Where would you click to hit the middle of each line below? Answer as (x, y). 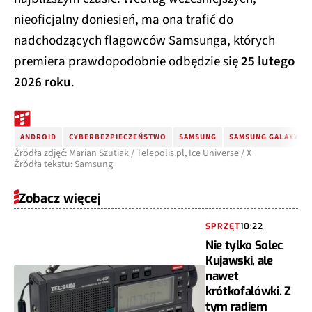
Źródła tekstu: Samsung (63, 165)
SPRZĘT (223, 227)
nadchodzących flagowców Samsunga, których (145, 41)
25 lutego (268, 62)
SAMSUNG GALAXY (264, 137)
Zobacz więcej (60, 199)
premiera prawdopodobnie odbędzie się (127, 62)
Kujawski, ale (239, 261)
